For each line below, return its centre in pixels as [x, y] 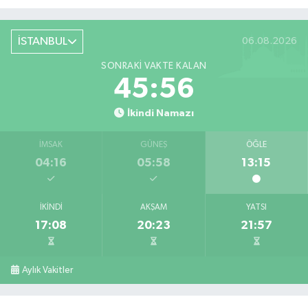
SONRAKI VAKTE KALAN [154, 66]
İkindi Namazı [160, 113]
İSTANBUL [42, 41]
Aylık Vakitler [48, 271]
